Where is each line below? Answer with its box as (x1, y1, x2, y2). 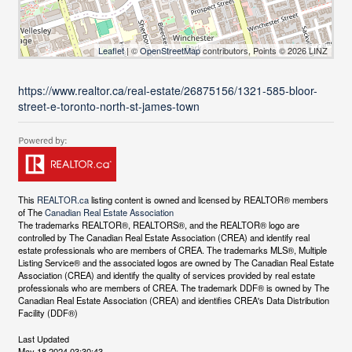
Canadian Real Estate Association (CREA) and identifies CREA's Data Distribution (17, 294, 329, 307)
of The (17, 206, 45, 219)
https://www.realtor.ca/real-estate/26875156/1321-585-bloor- (17, 82, 317, 99)
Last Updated (17, 332, 69, 346)
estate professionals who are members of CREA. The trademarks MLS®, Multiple (17, 244, 327, 257)
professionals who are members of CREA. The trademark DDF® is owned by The (17, 281, 329, 295)
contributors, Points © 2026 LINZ (200, 44, 328, 57)
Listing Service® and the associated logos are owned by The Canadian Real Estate (17, 256, 334, 269)
